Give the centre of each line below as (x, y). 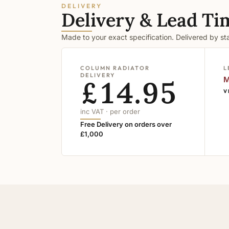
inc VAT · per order (110, 111)
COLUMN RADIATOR (115, 68)
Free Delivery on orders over (126, 124)
